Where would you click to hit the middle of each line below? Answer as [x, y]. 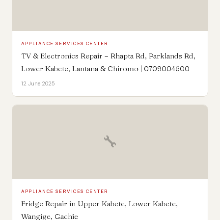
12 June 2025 [38, 83]
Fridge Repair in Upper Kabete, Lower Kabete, [99, 203]
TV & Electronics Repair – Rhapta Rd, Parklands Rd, [108, 55]
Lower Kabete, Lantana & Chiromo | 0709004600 [105, 68]
